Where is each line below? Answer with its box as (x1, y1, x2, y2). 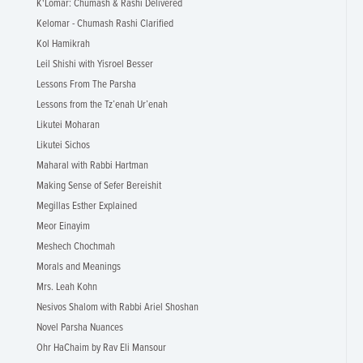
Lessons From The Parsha (36, 78, 136, 92)
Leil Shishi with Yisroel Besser (36, 58, 153, 71)
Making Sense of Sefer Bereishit (36, 179, 161, 193)
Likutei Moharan (36, 118, 100, 132)
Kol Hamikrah (36, 37, 90, 51)
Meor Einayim (36, 220, 90, 233)
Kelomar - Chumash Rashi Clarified (36, 17, 173, 31)
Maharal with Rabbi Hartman (36, 159, 148, 173)
